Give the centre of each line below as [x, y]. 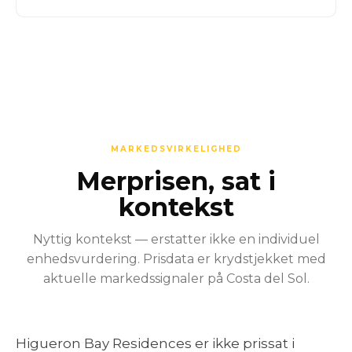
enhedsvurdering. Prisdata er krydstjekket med [176, 259]
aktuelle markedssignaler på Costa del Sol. [176, 279]
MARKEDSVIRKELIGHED [176, 149]
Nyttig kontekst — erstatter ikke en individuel [176, 239]
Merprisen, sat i [176, 181]
